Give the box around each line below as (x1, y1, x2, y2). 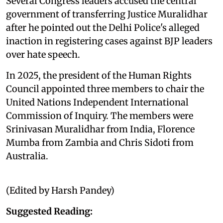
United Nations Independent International (6, 96, 189, 108)
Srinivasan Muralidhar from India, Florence (6, 123, 195, 135)
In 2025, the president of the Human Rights (6, 69, 192, 81)
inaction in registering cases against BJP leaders (6, 35, 213, 47)
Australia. (6, 150, 50, 162)
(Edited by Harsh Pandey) (6, 184, 114, 196)
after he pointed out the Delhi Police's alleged (6, 21, 200, 33)
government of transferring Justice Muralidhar (6, 8, 208, 20)
